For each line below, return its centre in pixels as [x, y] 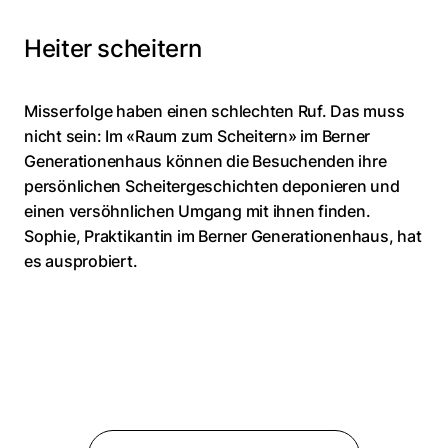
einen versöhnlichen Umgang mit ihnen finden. [197, 211]
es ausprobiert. [81, 261]
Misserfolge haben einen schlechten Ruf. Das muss [214, 111]
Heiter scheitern [113, 49]
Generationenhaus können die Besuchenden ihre [205, 161]
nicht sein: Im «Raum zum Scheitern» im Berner [197, 136]
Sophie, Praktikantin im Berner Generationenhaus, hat [223, 236]
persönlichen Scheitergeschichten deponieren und [212, 186]
